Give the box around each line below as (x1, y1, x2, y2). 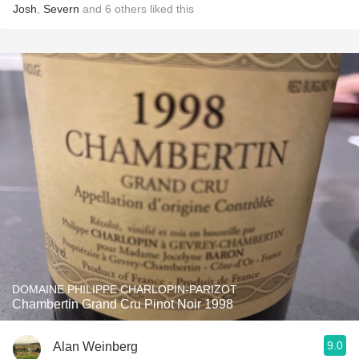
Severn (43, 2, 79, 15)
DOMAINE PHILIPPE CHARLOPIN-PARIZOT (12, 283, 237, 296)
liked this (147, 2, 194, 15)
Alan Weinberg (53, 339, 138, 353)
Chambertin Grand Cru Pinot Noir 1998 (12, 297, 233, 311)
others (115, 2, 147, 15)
